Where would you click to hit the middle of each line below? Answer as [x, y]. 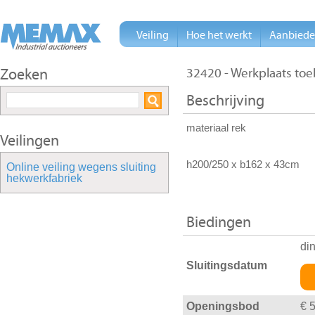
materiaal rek [216, 128]
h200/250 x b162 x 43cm [244, 165]
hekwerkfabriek [44, 178]
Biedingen [219, 223]
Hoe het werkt [219, 35]
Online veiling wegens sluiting [81, 167]
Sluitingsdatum [227, 265]
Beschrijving [225, 101]
